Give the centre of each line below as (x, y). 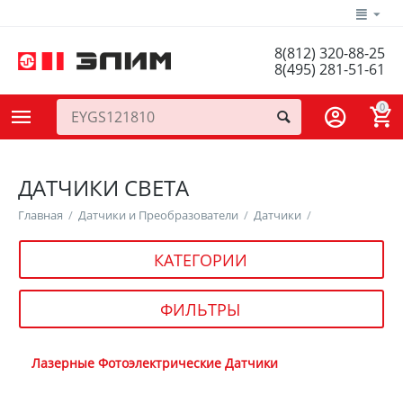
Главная (41, 215)
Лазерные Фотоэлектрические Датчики (155, 363)
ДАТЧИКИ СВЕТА (103, 188)
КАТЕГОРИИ (200, 260)
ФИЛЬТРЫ (200, 309)
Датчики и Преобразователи (159, 215)
